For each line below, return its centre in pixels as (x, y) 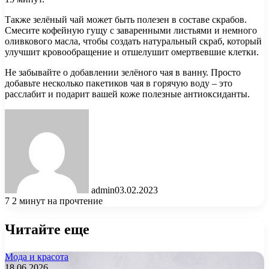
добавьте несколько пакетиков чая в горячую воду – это (119, 83)
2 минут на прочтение (57, 201)
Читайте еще (47, 229)
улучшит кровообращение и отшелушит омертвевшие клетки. (132, 52)
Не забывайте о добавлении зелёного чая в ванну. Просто (123, 73)
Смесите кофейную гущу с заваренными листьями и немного (131, 31)
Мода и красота (37, 257)
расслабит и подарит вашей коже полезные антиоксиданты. (127, 94)
